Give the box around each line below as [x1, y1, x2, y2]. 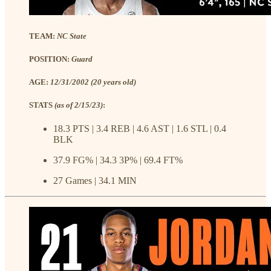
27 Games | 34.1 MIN [53, 175, 137, 186]
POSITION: [29, 54, 71, 64]
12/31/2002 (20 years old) [50, 77, 136, 87]
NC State [57, 31, 87, 41]
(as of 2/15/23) [54, 100, 103, 110]
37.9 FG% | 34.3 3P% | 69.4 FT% [53, 155, 183, 166]
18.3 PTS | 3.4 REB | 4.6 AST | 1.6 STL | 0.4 [53, 123, 226, 134]
